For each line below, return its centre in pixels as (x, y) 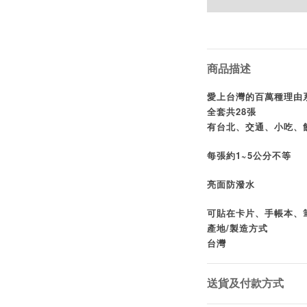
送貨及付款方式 (245, 283)
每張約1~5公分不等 (249, 155)
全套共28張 (231, 111)
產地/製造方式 (237, 228)
